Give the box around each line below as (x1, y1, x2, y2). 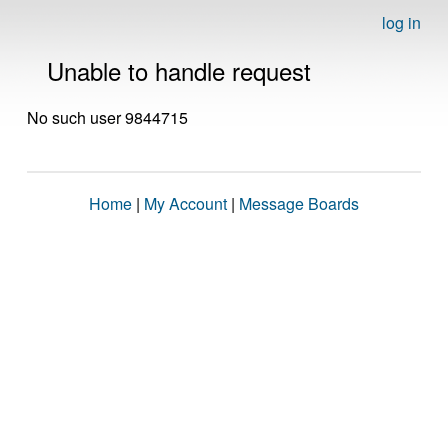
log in (382, 11, 421, 34)
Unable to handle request (47, 53, 311, 88)
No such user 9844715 (27, 106, 188, 129)
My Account (144, 192, 227, 215)
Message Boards (239, 192, 359, 215)
